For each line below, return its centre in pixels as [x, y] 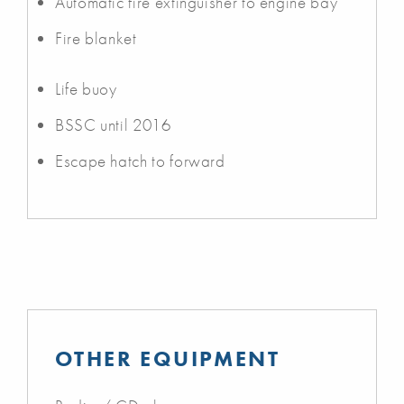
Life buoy [86, 88]
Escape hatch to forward [140, 161]
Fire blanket [96, 38]
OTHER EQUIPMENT [167, 358]
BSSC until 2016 [113, 124]
